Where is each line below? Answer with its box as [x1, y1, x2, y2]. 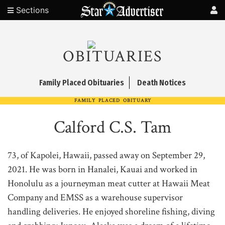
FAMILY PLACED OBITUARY [74, 97, 151, 104]
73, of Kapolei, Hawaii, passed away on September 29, [8, 149, 205, 162]
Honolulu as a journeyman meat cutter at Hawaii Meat [8, 177, 210, 190]
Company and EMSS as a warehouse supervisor [8, 191, 183, 204]
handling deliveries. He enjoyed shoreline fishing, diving [8, 205, 215, 218]
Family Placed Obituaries [39, 78, 124, 87]
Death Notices [137, 78, 186, 87]
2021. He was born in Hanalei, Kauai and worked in [8, 163, 197, 176]
